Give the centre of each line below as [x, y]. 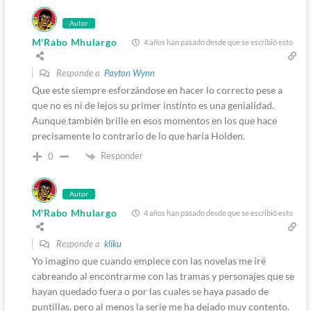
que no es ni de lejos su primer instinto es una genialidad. [153, 106]
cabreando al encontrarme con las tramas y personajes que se [163, 276]
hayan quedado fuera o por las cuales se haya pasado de [150, 291]
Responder [121, 156]
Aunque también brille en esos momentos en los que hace [154, 121]
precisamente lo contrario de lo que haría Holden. [138, 136]
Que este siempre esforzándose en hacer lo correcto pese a [157, 90]
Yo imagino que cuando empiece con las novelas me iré [149, 260]
